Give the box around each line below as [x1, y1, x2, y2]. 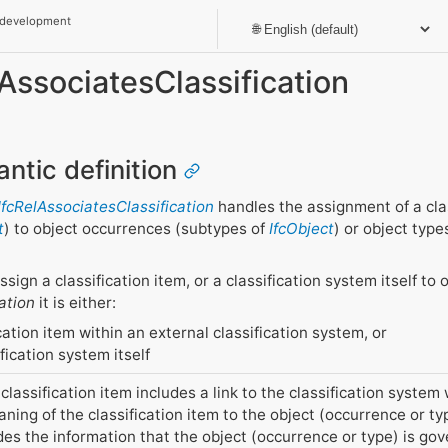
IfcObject [268, 219, 334, 239]
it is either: [34, 292, 116, 312]
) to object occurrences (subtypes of [3, 219, 269, 239]
